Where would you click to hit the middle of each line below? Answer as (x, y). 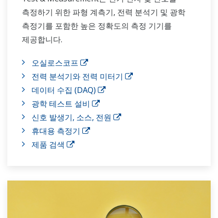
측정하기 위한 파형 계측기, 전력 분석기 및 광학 (104, 12)
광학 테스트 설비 (62, 103)
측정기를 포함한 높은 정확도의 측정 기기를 (97, 26)
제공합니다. (42, 39)
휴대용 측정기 (57, 131)
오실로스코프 (56, 63)
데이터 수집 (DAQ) (65, 90)
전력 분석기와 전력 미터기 (78, 76)
